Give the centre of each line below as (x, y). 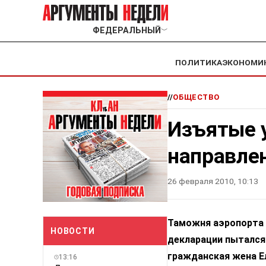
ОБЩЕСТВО (196, 97)
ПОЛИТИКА (199, 63)
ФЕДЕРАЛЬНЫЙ (126, 31)
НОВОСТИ (73, 231)
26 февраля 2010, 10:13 (213, 181)
